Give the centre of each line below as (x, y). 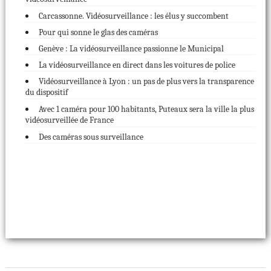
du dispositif (47, 93)
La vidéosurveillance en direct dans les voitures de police (137, 65)
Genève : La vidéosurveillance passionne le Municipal (132, 49)
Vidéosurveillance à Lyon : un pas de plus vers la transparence (147, 82)
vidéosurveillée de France (70, 121)
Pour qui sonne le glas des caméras (99, 33)
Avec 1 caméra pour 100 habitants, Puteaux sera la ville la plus (147, 109)
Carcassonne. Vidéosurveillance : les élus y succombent (134, 16)
